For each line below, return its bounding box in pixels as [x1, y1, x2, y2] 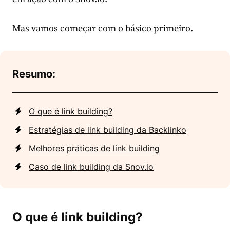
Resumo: [12, 67, 55, 80]
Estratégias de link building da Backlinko [29, 124, 186, 135]
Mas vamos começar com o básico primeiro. [12, 22, 193, 34]
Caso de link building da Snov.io [29, 161, 154, 172]
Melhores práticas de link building [29, 143, 160, 154]
